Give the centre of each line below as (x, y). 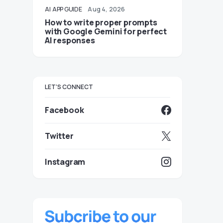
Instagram (65, 162)
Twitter (59, 136)
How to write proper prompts (101, 22)
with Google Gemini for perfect (106, 31)
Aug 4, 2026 (107, 9)
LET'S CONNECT (69, 87)
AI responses (70, 40)
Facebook (64, 110)
